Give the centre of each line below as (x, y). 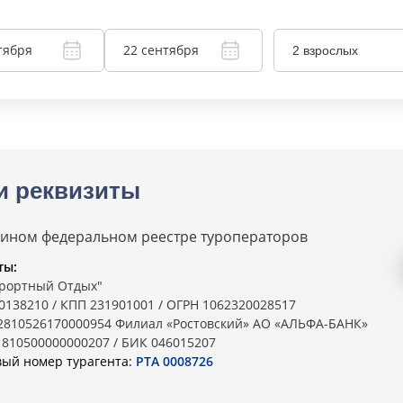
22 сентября (161, 50)
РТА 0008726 (175, 361)
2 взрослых (325, 50)
